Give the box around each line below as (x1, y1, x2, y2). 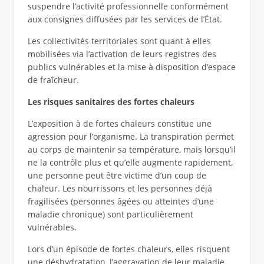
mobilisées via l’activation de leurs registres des (27, 48, 216, 60)
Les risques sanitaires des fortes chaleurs (27, 96, 194, 108)
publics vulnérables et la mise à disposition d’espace (27, 61, 236, 73)
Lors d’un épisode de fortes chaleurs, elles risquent (27, 243, 230, 255)
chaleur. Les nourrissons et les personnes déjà (27, 183, 212, 194)
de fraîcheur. (27, 74, 79, 86)
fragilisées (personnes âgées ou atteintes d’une (27, 196, 214, 207)
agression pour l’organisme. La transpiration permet (27, 131, 234, 143)
